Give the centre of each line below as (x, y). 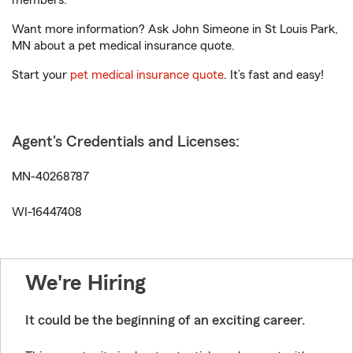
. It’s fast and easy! (274, 75)
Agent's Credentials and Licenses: (126, 142)
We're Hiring (85, 283)
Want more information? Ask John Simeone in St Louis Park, (175, 29)
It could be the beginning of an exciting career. (165, 320)
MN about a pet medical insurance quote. (123, 46)
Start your (41, 75)
